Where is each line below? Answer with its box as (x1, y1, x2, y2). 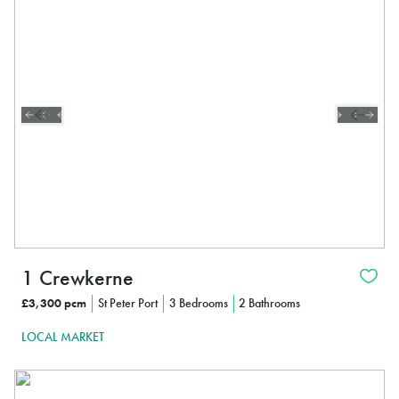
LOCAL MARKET (21, 328, 104, 345)
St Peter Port (97, 295, 158, 312)
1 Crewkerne (21, 264, 134, 292)
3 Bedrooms (168, 295, 228, 312)
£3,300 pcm (21, 295, 86, 312)
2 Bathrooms (239, 295, 301, 312)
